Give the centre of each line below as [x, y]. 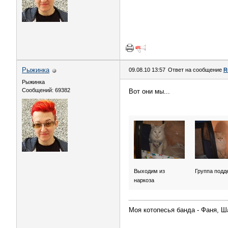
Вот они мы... [149, 91]
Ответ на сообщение [196, 70]
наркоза [144, 180]
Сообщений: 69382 [46, 90]
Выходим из [149, 171]
